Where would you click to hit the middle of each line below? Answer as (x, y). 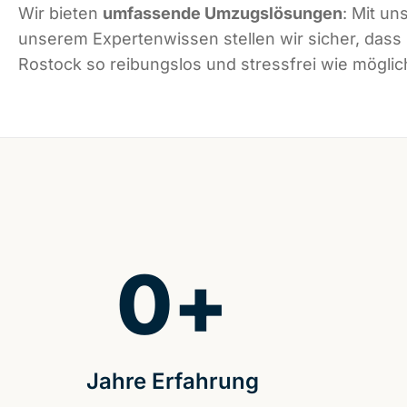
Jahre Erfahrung (172, 382)
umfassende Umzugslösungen (223, 14)
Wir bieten (60, 14)
